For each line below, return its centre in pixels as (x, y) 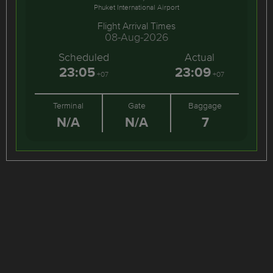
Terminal (69, 105)
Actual (199, 57)
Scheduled (83, 57)
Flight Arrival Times (136, 26)
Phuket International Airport (136, 7)
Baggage (205, 105)
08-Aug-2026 (136, 37)
